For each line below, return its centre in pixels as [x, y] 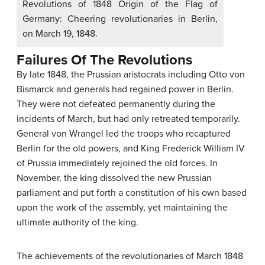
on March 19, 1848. [60, 34]
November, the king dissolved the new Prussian [114, 178]
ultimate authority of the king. [77, 223]
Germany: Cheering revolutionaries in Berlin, [120, 19]
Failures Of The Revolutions [104, 60]
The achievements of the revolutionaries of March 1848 [130, 256]
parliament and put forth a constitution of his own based [132, 193]
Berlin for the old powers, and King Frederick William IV [131, 149]
